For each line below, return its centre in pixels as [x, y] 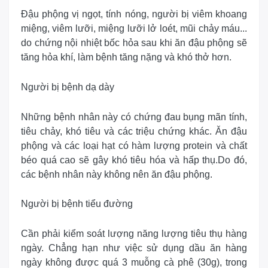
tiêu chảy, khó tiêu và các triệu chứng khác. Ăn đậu [134, 131]
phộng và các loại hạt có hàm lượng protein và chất [134, 145]
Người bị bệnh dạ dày [68, 87]
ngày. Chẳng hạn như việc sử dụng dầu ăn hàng [134, 248]
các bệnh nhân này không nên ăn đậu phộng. [117, 174]
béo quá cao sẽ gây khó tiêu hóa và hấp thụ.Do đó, [134, 160]
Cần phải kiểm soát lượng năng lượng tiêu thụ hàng [134, 233]
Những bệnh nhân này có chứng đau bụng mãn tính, [134, 117]
